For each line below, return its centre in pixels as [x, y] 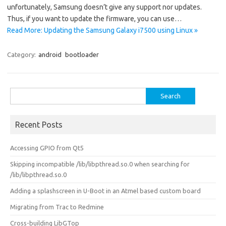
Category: [22, 54]
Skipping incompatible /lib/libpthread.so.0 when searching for [100, 164]
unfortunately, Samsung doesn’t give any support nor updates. [104, 7]
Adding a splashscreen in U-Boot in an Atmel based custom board [105, 191]
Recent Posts [39, 125]
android [50, 54]
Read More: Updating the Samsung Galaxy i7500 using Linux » [102, 30]
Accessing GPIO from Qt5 [47, 148]
